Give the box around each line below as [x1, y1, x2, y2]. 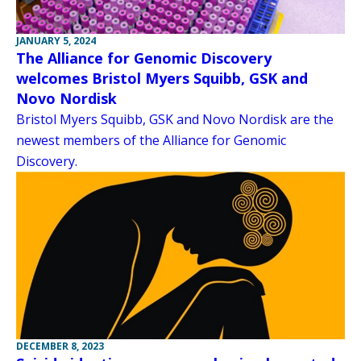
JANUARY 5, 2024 [16, 33, 96, 48]
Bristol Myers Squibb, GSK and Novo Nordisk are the [16, 110, 334, 128]
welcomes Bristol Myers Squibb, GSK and [16, 68, 308, 88]
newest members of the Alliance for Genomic [16, 131, 286, 149]
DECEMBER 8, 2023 [16, 339, 104, 353]
